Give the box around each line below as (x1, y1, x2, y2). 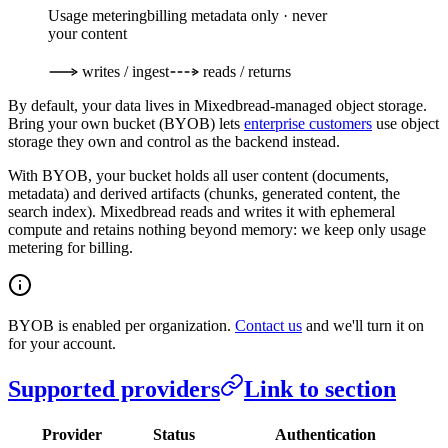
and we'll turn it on (302, 317, 424, 335)
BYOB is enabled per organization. (8, 317, 235, 335)
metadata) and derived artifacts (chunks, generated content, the (8, 185, 400, 203)
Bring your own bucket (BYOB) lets (8, 115, 244, 133)
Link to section (244, 376, 396, 403)
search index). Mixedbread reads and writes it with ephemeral (8, 203, 395, 221)
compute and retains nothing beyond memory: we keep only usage (8, 221, 426, 239)
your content (48, 25, 127, 43)
